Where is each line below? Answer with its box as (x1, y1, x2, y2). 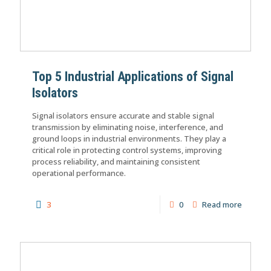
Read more (202, 198, 242, 210)
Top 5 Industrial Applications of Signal (32, 68, 233, 84)
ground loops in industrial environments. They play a (32, 132, 226, 144)
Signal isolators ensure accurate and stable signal (32, 109, 214, 121)
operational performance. (32, 167, 126, 178)
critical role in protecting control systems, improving (32, 144, 222, 155)
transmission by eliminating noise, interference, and (32, 121, 223, 132)
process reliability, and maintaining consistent (32, 155, 200, 167)
